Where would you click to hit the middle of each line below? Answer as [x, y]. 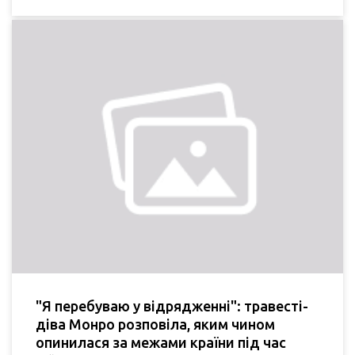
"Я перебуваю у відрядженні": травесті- [172, 306]
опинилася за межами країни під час [161, 343]
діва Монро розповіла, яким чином [155, 324]
